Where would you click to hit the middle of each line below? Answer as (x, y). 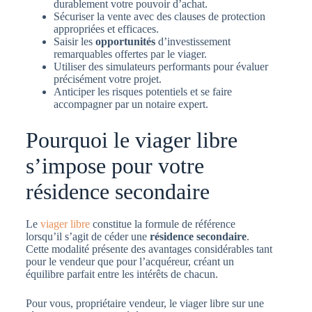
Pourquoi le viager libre (131, 140)
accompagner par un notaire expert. (131, 104)
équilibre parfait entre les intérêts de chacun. (122, 274)
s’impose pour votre (115, 165)
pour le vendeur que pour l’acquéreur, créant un (130, 262)
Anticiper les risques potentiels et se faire (142, 91)
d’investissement (193, 41)
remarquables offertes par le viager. (130, 54)
